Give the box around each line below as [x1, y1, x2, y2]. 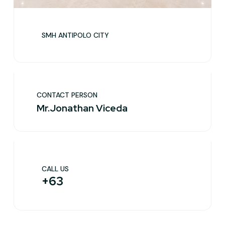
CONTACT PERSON [37, 90, 97, 99]
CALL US [42, 164, 69, 173]
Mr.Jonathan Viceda [37, 102, 128, 115]
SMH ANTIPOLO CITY [42, 31, 109, 40]
